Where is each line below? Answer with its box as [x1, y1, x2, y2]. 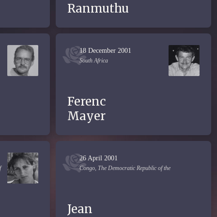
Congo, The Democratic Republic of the [79, 165, 170, 171]
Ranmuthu [67, 1, 129, 16]
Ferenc [67, 94, 106, 109]
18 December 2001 [79, 47, 131, 54]
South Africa [79, 57, 108, 64]
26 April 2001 [79, 155, 118, 162]
